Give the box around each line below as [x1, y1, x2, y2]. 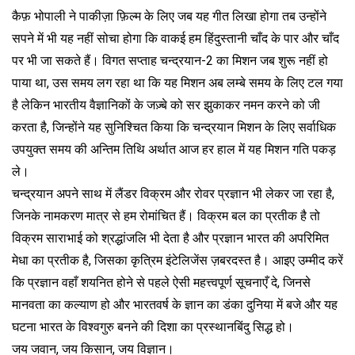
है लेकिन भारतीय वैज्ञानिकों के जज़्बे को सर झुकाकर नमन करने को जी [12, 97, 320, 113]
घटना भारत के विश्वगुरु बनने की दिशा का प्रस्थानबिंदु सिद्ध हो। [12, 319, 294, 334]
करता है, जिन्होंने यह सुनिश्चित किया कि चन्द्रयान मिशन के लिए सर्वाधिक [12, 120, 336, 135]
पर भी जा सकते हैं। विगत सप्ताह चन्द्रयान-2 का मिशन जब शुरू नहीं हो [12, 53, 328, 68]
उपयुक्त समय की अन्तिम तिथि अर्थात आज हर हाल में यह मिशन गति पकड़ [12, 142, 336, 157]
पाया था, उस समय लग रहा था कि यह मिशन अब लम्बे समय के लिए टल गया [12, 75, 343, 90]
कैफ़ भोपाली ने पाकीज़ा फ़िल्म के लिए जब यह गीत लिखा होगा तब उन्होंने [12, 9, 326, 24]
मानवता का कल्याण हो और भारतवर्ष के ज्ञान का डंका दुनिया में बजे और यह [12, 297, 338, 312]
